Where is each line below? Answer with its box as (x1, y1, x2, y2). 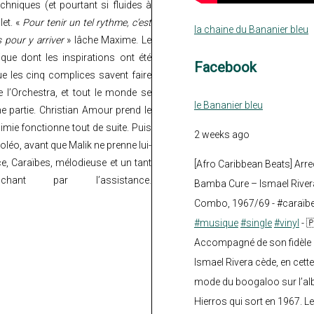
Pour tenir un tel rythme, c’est (22, 16, 151, 28)
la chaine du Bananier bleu (193, 23, 308, 35)
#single (240, 217, 272, 228)
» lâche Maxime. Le (63, 34, 151, 46)
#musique (193, 217, 238, 228)
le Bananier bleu (193, 99, 263, 111)
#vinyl (273, 217, 299, 228)
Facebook (193, 58, 257, 76)
